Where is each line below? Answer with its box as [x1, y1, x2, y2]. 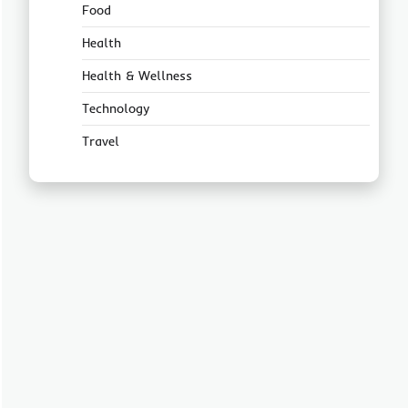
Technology [82, 100, 149, 117]
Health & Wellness [82, 67, 192, 84]
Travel [82, 133, 119, 149]
